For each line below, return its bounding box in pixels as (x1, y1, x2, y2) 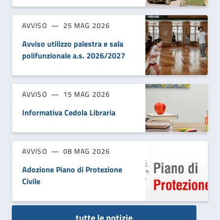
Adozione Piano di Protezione (22, 163, 122, 175)
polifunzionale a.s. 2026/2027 (22, 49, 125, 61)
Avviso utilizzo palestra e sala (22, 37, 123, 50)
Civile (22, 175, 40, 187)
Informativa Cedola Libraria (22, 106, 115, 118)
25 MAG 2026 (63, 20, 110, 30)
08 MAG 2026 (63, 145, 110, 156)
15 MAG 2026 (63, 88, 110, 99)
